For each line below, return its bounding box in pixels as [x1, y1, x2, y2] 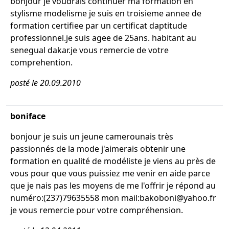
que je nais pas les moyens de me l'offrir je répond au [10, 180, 216, 191]
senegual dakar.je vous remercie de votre [10, 44, 169, 56]
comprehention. [10, 57, 73, 68]
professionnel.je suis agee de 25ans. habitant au [10, 32, 196, 43]
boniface [10, 110, 45, 122]
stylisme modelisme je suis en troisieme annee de [10, 8, 201, 19]
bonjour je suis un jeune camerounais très [10, 131, 173, 142]
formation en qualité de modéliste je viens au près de [10, 155, 216, 167]
